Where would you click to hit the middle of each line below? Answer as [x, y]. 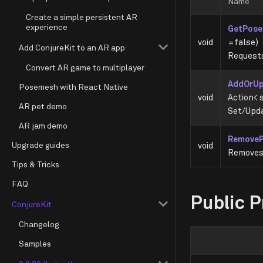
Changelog [39, 224]
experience [47, 27]
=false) [243, 42]
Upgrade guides [41, 145]
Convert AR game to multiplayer [85, 67]
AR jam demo [43, 125]
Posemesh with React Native [73, 87]
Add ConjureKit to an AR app [72, 47]
